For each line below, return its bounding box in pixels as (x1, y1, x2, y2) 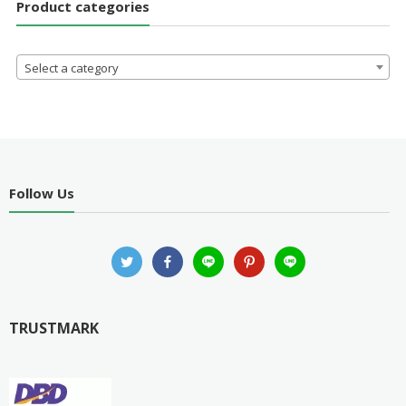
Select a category (24, 59, 119, 76)
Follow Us (8, 184, 74, 203)
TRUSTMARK (8, 318, 99, 339)
